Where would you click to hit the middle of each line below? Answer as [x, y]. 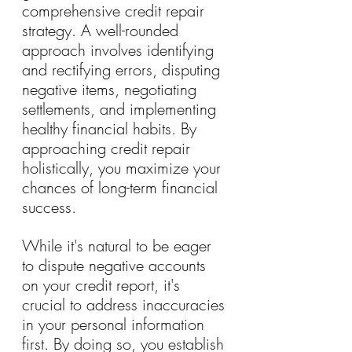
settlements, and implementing [121, 108]
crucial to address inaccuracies [126, 304]
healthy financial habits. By [112, 128]
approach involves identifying [120, 49]
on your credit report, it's [103, 284]
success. [49, 207]
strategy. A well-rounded [103, 30]
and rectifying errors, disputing [123, 69]
